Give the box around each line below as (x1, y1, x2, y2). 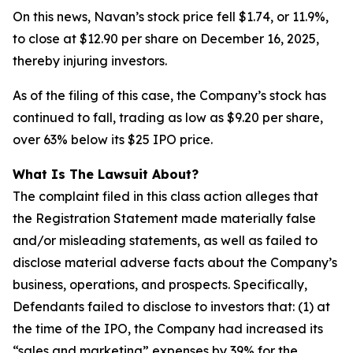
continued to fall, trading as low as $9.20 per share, (13, 110, 323, 125)
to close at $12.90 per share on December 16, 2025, (13, 31, 319, 46)
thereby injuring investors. (13, 53, 167, 69)
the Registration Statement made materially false (13, 210, 316, 226)
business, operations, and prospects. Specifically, (13, 277, 307, 292)
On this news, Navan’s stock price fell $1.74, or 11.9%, (13, 9, 329, 24)
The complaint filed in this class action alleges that (13, 188, 318, 204)
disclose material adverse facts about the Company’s (13, 255, 337, 270)
